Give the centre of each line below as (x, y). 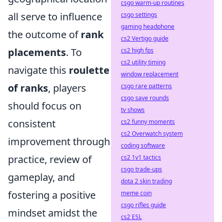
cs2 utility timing (143, 62)
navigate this (38, 70)
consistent (32, 123)
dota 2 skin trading (146, 181)
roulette (89, 70)
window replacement (150, 74)
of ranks (28, 88)
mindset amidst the (53, 213)
